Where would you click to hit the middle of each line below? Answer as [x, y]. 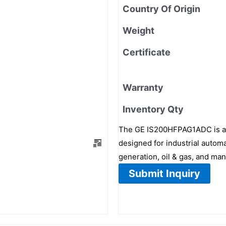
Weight [138, 30]
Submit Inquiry [164, 173]
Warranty [143, 87]
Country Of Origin [161, 9]
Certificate [147, 52]
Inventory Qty [153, 109]
